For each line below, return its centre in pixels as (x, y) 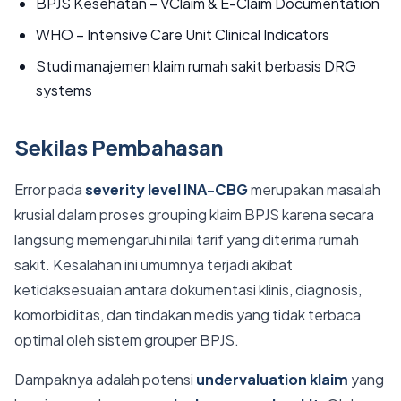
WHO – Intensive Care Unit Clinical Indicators (183, 34)
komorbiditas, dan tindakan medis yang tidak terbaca (188, 315)
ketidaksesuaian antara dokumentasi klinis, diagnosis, (188, 290)
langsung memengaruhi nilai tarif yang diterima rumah (187, 239)
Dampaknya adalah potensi (105, 379)
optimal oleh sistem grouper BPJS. (127, 340)
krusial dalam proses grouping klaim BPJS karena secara (194, 214)
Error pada (50, 189)
